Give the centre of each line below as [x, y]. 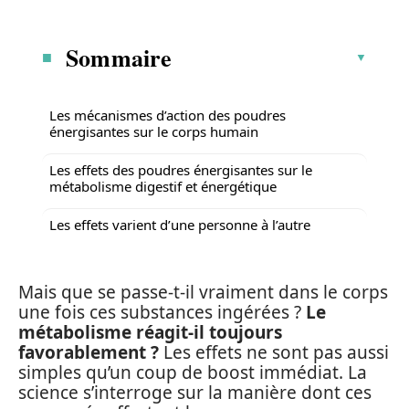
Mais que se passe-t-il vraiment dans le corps [203, 292]
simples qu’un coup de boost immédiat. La [193, 372]
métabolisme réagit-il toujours [150, 332]
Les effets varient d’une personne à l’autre [180, 224]
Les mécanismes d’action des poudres [168, 115]
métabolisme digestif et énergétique [163, 186]
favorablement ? [89, 352]
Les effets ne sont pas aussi [274, 352]
